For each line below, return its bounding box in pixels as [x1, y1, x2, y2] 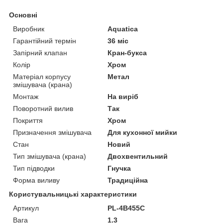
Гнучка [108, 164, 131, 172]
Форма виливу [13, 176, 60, 184]
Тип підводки [13, 164, 55, 172]
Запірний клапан [13, 48, 67, 57]
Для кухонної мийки [108, 128, 178, 136]
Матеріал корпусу [13, 72, 71, 81]
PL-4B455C [108, 204, 145, 212]
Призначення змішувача [13, 128, 92, 136]
